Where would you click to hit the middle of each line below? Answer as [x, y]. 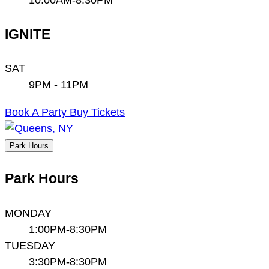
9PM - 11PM [59, 85]
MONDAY [28, 213]
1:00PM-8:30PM [68, 229]
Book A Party [37, 112]
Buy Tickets [97, 112]
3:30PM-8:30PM [68, 261]
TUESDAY [30, 245]
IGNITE [28, 34]
